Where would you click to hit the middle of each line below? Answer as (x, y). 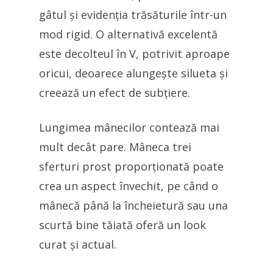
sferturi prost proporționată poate (131, 166)
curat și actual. (78, 244)
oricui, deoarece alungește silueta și (133, 73)
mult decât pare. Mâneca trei (115, 147)
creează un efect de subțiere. (115, 93)
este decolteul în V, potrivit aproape (134, 54)
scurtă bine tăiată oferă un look (122, 225)
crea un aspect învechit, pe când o (129, 186)
